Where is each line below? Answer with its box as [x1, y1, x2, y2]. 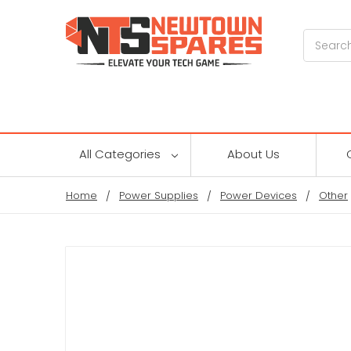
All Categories [78, 145, 164, 162]
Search [303, 29, 343, 45]
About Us [227, 145, 280, 162]
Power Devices [220, 187, 297, 203]
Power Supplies [119, 187, 198, 203]
